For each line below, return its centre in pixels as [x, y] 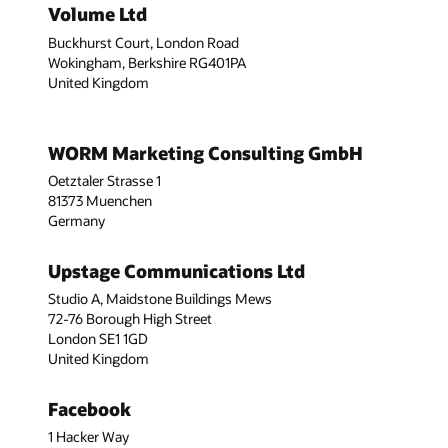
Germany [76, 220]
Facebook [89, 409]
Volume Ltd [97, 14]
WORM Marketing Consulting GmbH [205, 152]
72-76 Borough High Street [130, 319]
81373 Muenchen [100, 200]
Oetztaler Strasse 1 [104, 180]
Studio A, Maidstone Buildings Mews [160, 299]
